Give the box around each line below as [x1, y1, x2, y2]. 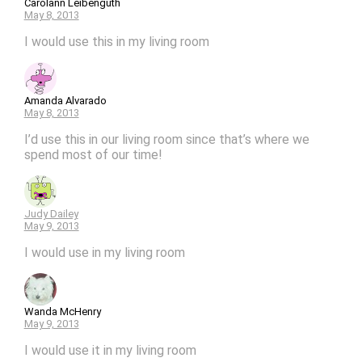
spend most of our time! [23, 146, 162, 162]
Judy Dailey [23, 207, 78, 220]
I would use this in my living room [23, 33, 209, 49]
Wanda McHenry [23, 305, 101, 318]
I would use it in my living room [23, 342, 196, 358]
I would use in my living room [23, 244, 185, 260]
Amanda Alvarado [23, 94, 107, 107]
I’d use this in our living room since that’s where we [23, 131, 309, 147]
